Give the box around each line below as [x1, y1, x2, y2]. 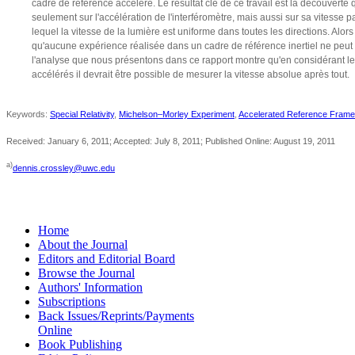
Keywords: [6, 109, 50, 120]
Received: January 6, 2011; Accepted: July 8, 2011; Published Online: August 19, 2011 [6, 136, 335, 147]
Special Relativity [50, 109, 114, 120]
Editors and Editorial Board [38, 252, 175, 266]
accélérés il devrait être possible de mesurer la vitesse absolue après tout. [32, 69, 349, 81]
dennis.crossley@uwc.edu [13, 163, 115, 174]
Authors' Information [38, 281, 143, 295]
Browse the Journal [38, 266, 135, 281]
